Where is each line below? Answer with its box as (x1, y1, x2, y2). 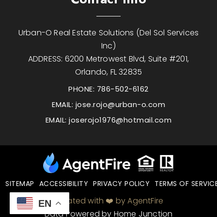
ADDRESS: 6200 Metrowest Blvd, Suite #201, (28, 53, 189, 64)
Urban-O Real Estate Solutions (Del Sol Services (18, 27, 199, 38)
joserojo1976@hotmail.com (69, 114, 172, 125)
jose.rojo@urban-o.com (75, 99, 165, 109)
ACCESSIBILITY (39, 179, 89, 189)
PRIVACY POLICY (93, 179, 150, 189)
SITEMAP (5, 179, 34, 189)
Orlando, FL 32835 (75, 66, 142, 77)
